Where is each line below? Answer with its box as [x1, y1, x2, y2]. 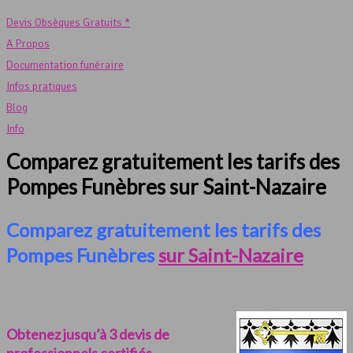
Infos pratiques [6, 80, 77, 93]
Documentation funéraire [6, 58, 124, 72]
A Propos [6, 37, 50, 50]
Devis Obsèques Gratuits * [6, 16, 130, 29]
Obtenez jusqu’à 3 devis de [6, 325, 169, 344]
